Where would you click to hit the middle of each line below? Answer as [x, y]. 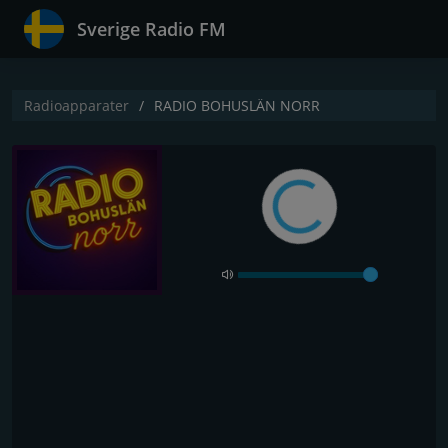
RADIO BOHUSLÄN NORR [237, 105]
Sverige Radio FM [151, 29]
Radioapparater [76, 105]
